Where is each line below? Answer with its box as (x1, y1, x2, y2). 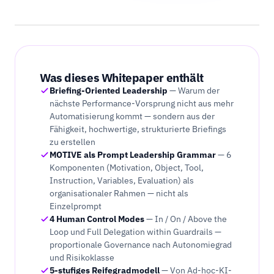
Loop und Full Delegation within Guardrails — (50, 226, 221, 237)
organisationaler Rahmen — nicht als (50, 188, 188, 199)
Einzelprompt (50, 201, 102, 212)
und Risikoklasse (50, 252, 114, 263)
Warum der (178, 85, 220, 96)
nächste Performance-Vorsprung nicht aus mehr (50, 98, 234, 109)
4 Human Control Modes (50, 213, 144, 224)
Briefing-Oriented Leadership (50, 85, 168, 96)
